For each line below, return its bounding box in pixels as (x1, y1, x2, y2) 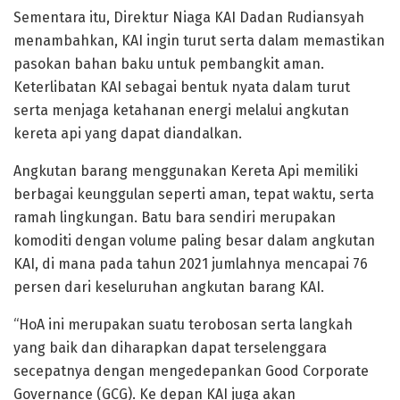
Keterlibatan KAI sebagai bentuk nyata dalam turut (13, 79, 350, 96)
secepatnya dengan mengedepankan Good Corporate (13, 362, 369, 380)
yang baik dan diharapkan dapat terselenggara (13, 339, 327, 357)
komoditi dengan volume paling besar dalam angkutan (13, 232, 375, 250)
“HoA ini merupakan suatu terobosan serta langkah (13, 316, 353, 334)
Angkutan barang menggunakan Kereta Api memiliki (13, 162, 358, 180)
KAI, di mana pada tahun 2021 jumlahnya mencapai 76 (13, 255, 368, 273)
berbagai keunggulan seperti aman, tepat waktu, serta (13, 186, 374, 204)
